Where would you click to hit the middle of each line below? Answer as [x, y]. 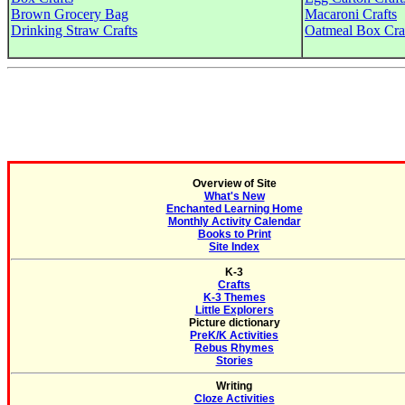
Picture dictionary [234, 323]
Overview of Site [234, 184]
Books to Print [234, 234]
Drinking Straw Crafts [74, 30]
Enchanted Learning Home [234, 209]
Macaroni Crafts [351, 14]
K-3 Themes [234, 297]
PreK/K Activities [234, 335]
